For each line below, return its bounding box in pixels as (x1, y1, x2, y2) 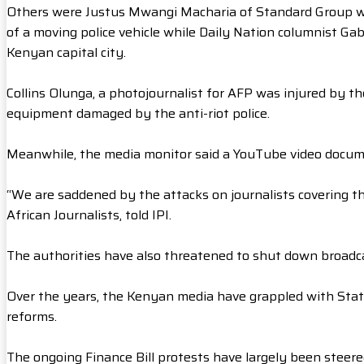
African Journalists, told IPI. (6, 205, 171, 226)
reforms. (6, 306, 57, 327)
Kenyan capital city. (6, 42, 126, 63)
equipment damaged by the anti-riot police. (6, 103, 270, 124)
